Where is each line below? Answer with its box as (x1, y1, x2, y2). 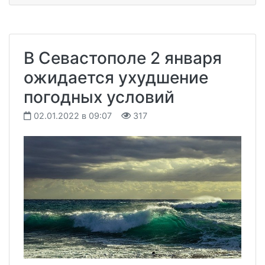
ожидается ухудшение (24, 67, 208, 88)
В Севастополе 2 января (24, 47, 222, 68)
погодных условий (24, 86, 174, 107)
